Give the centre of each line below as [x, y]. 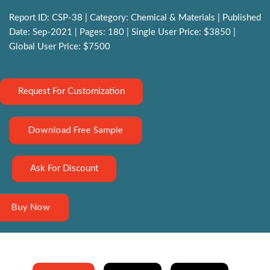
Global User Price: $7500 [60, 47]
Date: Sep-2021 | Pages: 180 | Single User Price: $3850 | [122, 33]
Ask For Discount [64, 169]
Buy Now [31, 207]
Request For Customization [71, 92]
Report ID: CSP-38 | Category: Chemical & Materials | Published [135, 18]
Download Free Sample [76, 130]
